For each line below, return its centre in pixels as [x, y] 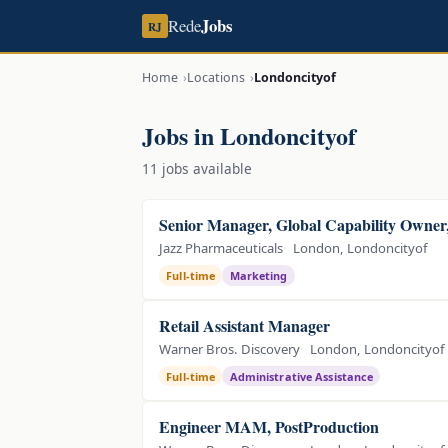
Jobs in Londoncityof [249, 135]
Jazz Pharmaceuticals [221, 247]
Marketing [258, 275]
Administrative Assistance [301, 376]
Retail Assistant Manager [244, 325]
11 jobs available [197, 169]
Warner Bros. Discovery [229, 348]
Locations [215, 77]
